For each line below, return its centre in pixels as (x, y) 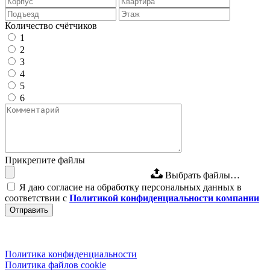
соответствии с (37, 198)
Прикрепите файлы (45, 160)
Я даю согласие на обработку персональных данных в (130, 187)
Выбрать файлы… (202, 175)
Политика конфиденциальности (71, 254)
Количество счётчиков (51, 25)
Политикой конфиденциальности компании (164, 198)
